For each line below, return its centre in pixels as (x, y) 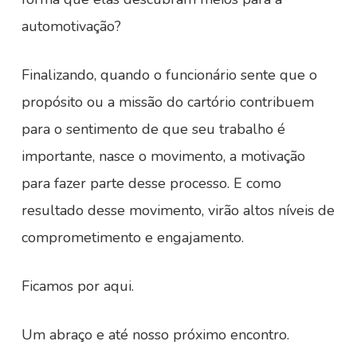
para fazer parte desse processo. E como (151, 183)
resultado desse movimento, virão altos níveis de (178, 210)
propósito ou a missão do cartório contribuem (167, 102)
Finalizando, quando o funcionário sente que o (169, 75)
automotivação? (71, 26)
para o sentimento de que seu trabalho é (153, 129)
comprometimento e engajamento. (132, 237)
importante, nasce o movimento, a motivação (163, 156)
